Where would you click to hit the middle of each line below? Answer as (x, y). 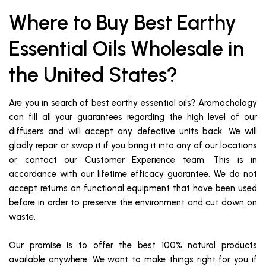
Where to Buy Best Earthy (123, 23)
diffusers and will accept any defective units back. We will (133, 132)
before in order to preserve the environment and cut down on (133, 203)
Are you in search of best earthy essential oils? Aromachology (133, 103)
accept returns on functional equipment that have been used (133, 189)
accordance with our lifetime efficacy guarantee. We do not (133, 174)
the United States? (93, 75)
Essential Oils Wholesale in (126, 49)
